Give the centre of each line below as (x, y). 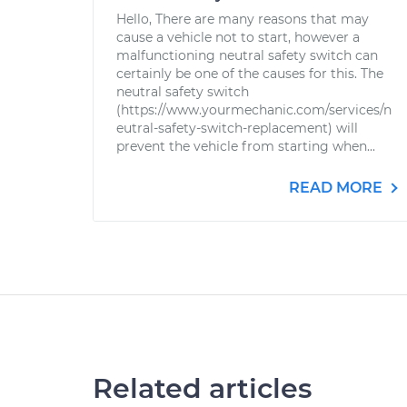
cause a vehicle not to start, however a (238, 37)
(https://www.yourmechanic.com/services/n (254, 110)
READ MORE (338, 188)
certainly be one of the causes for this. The (250, 74)
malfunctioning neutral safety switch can (247, 55)
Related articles (202, 388)
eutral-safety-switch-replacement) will (237, 128)
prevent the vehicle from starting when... (246, 146)
